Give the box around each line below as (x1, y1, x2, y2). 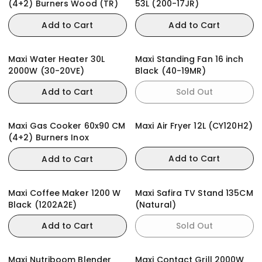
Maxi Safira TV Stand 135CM (135, 187, 253, 199)
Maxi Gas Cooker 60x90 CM (8, 120, 126, 132)
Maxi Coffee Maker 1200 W (8, 187, 121, 199)
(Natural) (135, 198, 176, 211)
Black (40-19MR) (135, 64, 206, 77)
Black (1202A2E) (8, 198, 77, 211)
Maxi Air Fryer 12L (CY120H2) (135, 120, 253, 132)
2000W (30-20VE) (8, 64, 85, 77)
